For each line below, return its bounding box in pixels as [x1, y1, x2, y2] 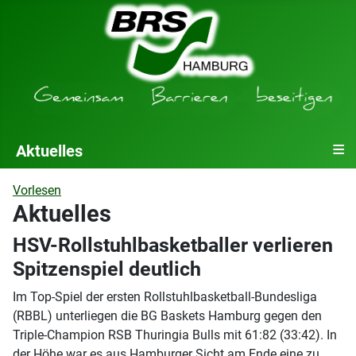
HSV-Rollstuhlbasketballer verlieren [13, 233, 333, 257]
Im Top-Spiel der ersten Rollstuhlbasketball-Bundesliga [13, 288, 317, 304]
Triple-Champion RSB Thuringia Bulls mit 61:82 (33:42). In [13, 327, 337, 342]
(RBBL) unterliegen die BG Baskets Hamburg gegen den [13, 308, 322, 323]
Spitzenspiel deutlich [13, 257, 201, 281]
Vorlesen [13, 182, 61, 198]
